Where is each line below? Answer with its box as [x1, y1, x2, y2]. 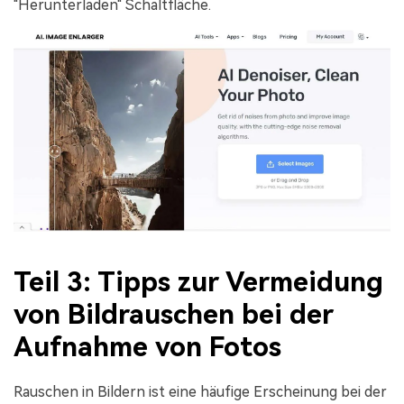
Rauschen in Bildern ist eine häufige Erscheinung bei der [14, 382, 387, 400]
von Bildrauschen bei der [14, 298, 334, 331]
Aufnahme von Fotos [14, 331, 281, 363]
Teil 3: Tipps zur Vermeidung [14, 266, 383, 298]
